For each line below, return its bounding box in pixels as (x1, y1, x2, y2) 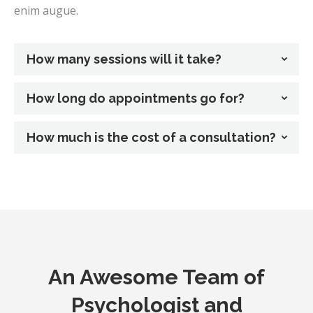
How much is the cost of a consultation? (27, 129, 276, 145)
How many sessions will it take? (27, 51, 221, 66)
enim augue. (14, 2, 78, 18)
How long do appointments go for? (27, 90, 245, 105)
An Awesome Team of (48, 265, 265, 290)
